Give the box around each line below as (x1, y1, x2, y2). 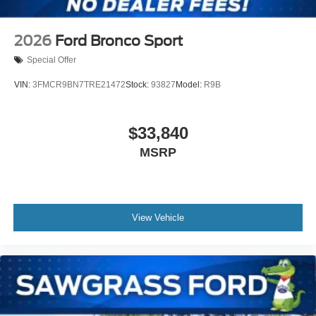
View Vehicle (132, 212, 184, 223)
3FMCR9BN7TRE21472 (32, 80, 126, 90)
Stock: (126, 80, 151, 90)
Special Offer (27, 55, 76, 66)
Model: (176, 80, 204, 90)
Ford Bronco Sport (55, 32, 183, 49)
